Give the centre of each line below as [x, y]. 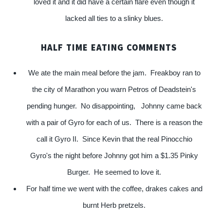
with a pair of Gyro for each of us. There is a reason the [114, 122]
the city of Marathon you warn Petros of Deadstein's [114, 89]
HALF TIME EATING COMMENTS [109, 47]
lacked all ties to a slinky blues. [114, 18]
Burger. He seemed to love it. [114, 172]
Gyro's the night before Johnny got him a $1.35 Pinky [114, 155]
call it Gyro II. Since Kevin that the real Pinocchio [114, 139]
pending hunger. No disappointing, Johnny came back [114, 106]
